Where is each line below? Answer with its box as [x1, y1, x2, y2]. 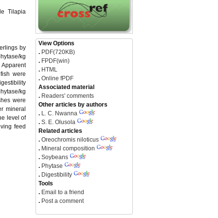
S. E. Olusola [41, 118, 75, 126]
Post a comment [40, 197, 84, 204]
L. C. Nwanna [41, 109, 77, 117]
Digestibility [41, 171, 72, 178]
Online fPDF [40, 74, 73, 82]
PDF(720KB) [41, 48, 75, 55]
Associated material [38, 83, 94, 91]
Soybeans [41, 153, 68, 161]
